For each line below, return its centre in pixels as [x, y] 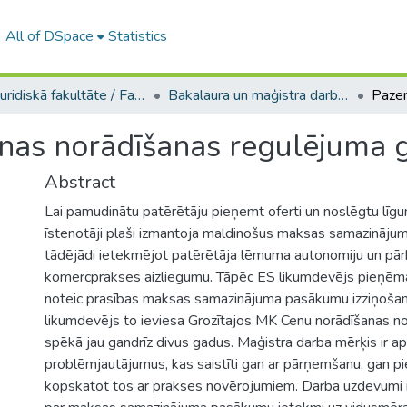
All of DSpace [49, 36]
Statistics [137, 36]
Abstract [80, 182]
